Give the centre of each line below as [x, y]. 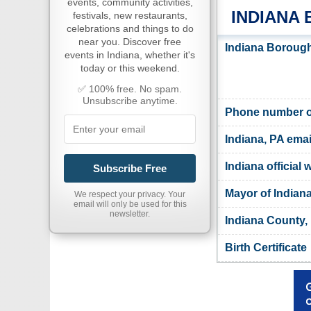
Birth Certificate [266, 247]
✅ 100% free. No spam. [130, 89]
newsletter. [130, 214]
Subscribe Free [130, 168]
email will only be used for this [130, 204]
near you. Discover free [130, 42]
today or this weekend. [130, 68]
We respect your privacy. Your [130, 194]
